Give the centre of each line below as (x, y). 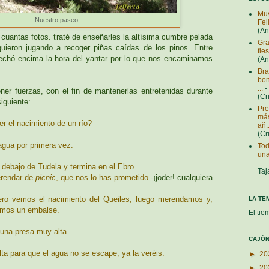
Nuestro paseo (56, 20)
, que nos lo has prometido (103, 177)
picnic (46, 177)
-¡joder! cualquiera (182, 177)
